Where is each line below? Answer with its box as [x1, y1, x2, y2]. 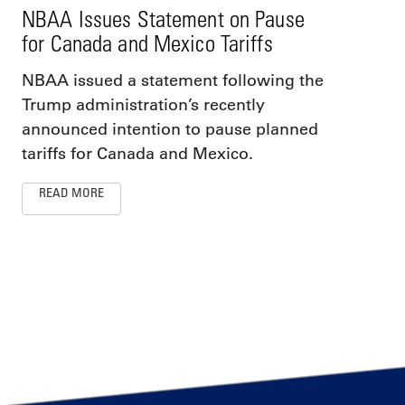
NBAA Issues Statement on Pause [22, 5, 305, 32]
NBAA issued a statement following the [22, 70, 324, 90]
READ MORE [39, 184, 104, 200]
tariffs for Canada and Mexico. [22, 143, 253, 164]
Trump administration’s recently [22, 94, 265, 115]
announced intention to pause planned [22, 118, 318, 139]
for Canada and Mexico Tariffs [22, 29, 273, 56]
